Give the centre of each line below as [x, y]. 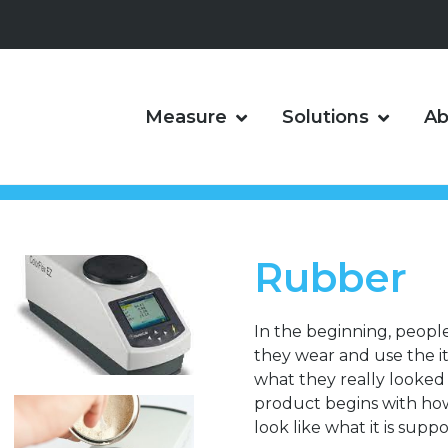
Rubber [330, 278]
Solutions [325, 117]
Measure [186, 117]
